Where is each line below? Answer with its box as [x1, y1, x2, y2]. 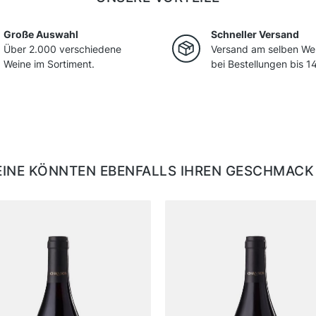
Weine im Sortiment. [4, 58, 95, 71]
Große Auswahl [4, 28, 78, 41]
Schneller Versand [211, 28, 299, 41]
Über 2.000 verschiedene [4, 43, 121, 56]
